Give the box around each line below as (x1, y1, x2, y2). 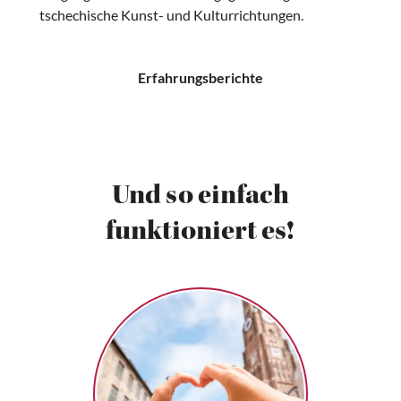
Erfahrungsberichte (138, 69, 263, 86)
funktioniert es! (106, 219, 295, 248)
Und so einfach (111, 183, 289, 212)
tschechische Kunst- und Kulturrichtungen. (39, 6, 303, 23)
